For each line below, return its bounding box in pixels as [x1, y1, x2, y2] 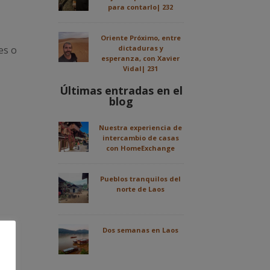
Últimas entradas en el [59, 83, 183, 98]
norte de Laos [116, 184, 165, 194]
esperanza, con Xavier [101, 54, 180, 63]
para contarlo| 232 [108, 2, 174, 12]
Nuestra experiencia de [99, 123, 183, 133]
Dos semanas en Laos [102, 225, 179, 235]
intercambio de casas [102, 133, 179, 143]
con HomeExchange [106, 143, 175, 153]
